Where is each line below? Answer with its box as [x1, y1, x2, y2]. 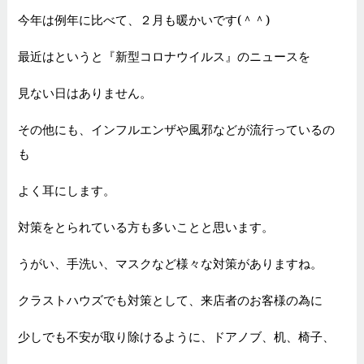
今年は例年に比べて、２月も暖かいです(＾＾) [17, 11, 270, 28]
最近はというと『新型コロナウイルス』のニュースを [17, 48, 310, 65]
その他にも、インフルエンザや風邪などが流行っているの [17, 121, 335, 138]
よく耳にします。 [17, 182, 115, 199]
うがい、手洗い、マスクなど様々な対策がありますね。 [17, 255, 323, 272]
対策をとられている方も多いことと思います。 [17, 219, 274, 236]
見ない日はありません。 [17, 84, 152, 102]
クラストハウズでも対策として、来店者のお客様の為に [17, 292, 323, 309]
